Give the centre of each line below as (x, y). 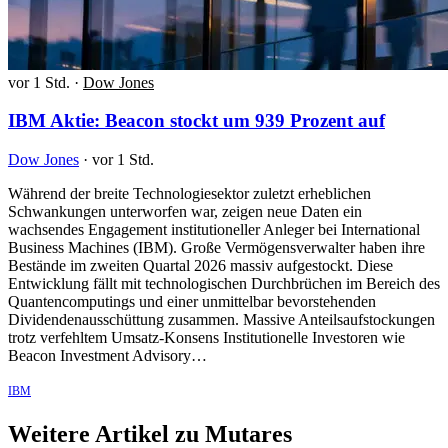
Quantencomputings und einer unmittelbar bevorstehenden (192, 302)
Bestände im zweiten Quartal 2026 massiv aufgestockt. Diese (200, 266)
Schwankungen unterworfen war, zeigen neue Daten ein (185, 212)
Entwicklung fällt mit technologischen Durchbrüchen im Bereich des (224, 284)
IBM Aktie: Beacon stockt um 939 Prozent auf (196, 121)
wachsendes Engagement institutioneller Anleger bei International (214, 230)
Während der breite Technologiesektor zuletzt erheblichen (189, 194)
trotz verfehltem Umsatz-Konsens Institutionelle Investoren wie (206, 338)
